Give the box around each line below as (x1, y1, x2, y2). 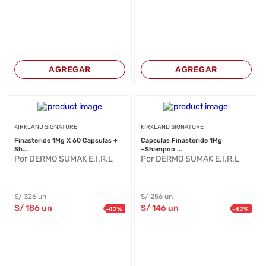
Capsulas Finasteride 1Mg (140, 137, 222, 144)
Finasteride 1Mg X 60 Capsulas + (14, 137, 118, 144)
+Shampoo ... (140, 145, 182, 153)
